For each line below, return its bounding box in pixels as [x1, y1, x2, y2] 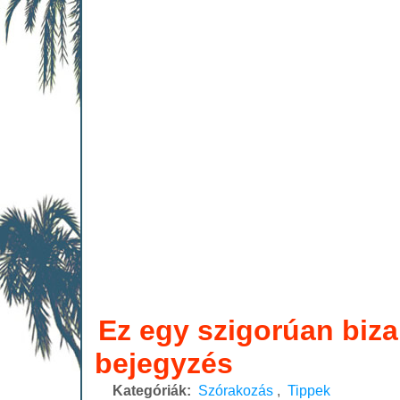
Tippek [287, 382, 330, 398]
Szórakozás [198, 382, 273, 398]
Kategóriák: [112, 382, 191, 398]
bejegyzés [95, 347, 233, 379]
